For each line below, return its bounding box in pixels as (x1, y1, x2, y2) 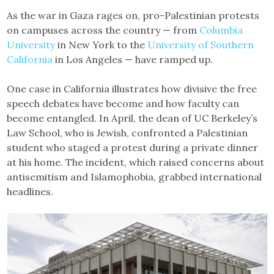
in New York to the (55, 38, 148, 51)
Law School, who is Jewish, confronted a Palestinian (7, 126, 248, 139)
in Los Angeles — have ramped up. (53, 53, 213, 65)
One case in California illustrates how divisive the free (7, 82, 257, 95)
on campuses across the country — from (7, 23, 200, 36)
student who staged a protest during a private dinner (7, 141, 259, 154)
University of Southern (147, 38, 254, 51)
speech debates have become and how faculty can (7, 97, 240, 109)
